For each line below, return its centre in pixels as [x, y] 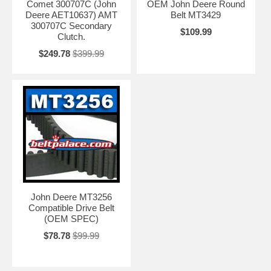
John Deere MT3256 [71, 197]
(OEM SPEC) [71, 218]
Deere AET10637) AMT [71, 15]
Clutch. [71, 36]
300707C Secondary [71, 25]
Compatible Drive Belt [71, 207]
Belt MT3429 [196, 15]
